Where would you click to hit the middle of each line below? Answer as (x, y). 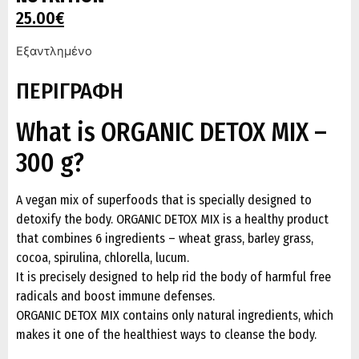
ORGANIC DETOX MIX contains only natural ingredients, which (175, 316)
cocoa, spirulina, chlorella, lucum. (103, 258)
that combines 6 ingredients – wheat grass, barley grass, (165, 239)
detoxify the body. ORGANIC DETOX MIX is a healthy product (172, 220)
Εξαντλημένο (54, 52)
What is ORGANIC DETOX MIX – (171, 133)
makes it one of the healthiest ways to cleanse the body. (166, 335)
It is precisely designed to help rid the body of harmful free (173, 277)
